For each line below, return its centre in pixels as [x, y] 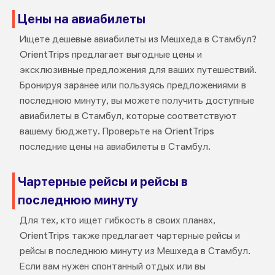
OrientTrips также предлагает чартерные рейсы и [130, 235]
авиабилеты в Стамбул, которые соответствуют [128, 116]
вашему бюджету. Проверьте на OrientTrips [117, 131]
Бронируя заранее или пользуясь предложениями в [133, 85]
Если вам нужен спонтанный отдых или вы [112, 266]
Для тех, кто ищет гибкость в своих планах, [117, 220]
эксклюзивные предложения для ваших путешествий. [138, 70]
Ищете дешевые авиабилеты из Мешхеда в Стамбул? [138, 39]
